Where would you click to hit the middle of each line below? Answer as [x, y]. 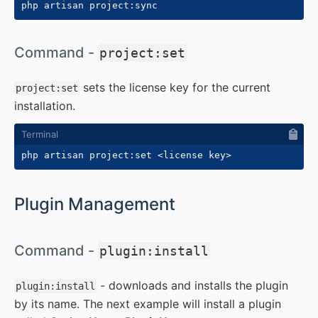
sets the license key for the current [175, 87]
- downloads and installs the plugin [192, 285]
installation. [45, 105]
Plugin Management [95, 204]
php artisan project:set [89, 155]
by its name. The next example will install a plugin [148, 303]
